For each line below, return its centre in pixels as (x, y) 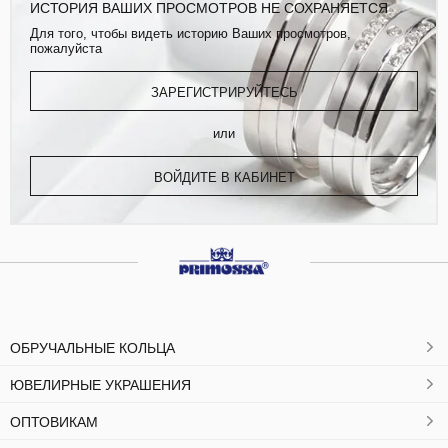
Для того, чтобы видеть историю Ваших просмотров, (190, 33)
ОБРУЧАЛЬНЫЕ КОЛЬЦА (92, 348)
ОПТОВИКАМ (54, 422)
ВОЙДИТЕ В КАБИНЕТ (224, 177)
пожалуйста (66, 48)
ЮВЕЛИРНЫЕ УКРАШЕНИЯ (100, 385)
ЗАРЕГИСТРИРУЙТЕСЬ (224, 92)
